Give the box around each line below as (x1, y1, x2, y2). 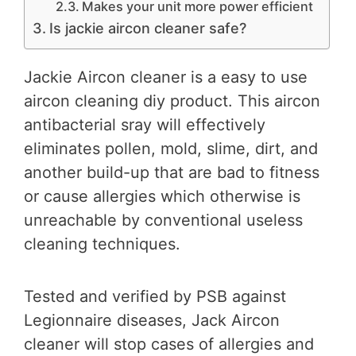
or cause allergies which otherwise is (24, 187, 300, 206)
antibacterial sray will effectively (24, 115, 265, 134)
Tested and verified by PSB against (24, 287, 286, 306)
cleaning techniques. (24, 234, 180, 253)
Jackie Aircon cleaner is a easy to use (24, 68, 308, 87)
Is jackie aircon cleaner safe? (48, 20, 246, 37)
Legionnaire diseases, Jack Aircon (24, 311, 280, 330)
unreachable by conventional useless (24, 211, 303, 230)
